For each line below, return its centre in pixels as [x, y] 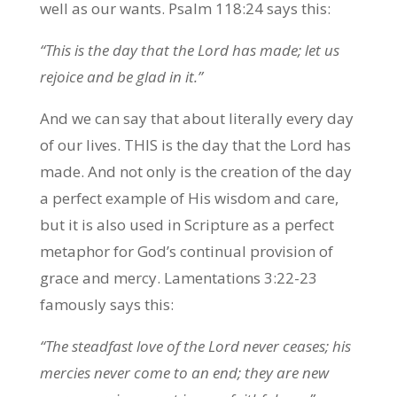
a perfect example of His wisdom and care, [189, 198]
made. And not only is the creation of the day [195, 171]
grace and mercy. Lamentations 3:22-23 [178, 278]
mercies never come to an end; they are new [184, 373]
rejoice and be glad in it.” [123, 77]
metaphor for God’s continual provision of [186, 251]
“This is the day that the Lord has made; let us [189, 50]
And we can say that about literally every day [196, 118]
